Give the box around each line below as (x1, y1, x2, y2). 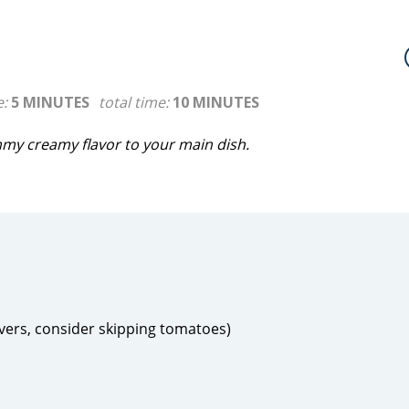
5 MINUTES (11, 92, 89, 112)
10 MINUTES (173, 92, 259, 112)
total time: (99, 92, 173, 112)
